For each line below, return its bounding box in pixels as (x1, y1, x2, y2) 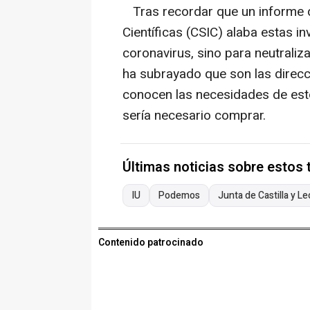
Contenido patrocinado (98, 235, 203, 250)
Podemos (158, 188, 200, 203)
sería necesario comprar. (122, 106, 266, 126)
